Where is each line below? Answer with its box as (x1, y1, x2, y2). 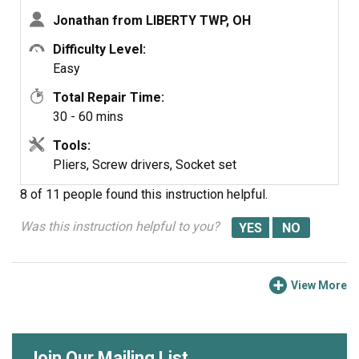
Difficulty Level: (53, 42, 146, 57)
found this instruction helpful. (106, 187, 268, 202)
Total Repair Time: (53, 90, 164, 105)
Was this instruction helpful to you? (20, 219, 220, 234)
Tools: (53, 138, 91, 153)
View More (291, 279, 347, 292)
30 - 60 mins (53, 109, 123, 124)
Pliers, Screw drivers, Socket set (53, 157, 236, 172)
